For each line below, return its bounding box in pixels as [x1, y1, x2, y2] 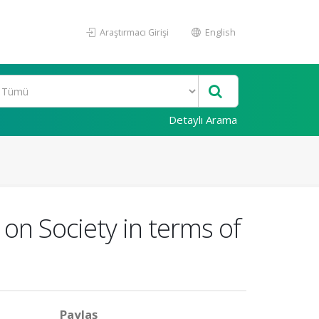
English [203, 26, 236, 38]
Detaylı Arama [169, 113, 237, 127]
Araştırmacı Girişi [98, 26, 169, 38]
